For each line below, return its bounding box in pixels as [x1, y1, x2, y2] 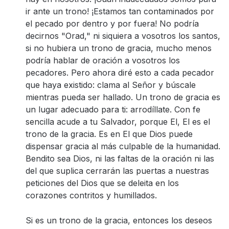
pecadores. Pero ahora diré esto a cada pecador [26, 67, 214, 78]
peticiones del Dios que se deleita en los [26, 178, 179, 188]
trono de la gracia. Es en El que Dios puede [26, 129, 193, 139]
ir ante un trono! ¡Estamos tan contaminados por [26, 6, 214, 16]
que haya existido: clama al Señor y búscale [26, 80, 196, 90]
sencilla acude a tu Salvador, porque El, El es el [26, 117, 210, 127]
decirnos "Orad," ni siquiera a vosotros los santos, [26, 31, 220, 41]
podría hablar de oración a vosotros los [26, 55, 180, 65]
